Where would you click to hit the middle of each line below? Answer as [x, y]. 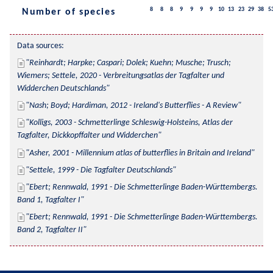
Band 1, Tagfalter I [49, 200]
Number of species [69, 12]
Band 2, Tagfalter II [50, 230]
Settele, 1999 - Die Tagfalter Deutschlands [101, 170]
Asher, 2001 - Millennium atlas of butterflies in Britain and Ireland [140, 153]
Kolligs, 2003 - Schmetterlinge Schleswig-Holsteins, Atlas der [131, 123]
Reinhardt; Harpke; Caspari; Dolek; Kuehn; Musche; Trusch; [130, 63]
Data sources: [41, 46]
